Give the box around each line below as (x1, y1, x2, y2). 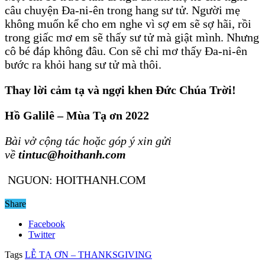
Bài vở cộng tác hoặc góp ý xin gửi (5, 134, 172, 148)
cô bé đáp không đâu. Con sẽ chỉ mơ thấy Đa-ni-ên (5, 44, 247, 58)
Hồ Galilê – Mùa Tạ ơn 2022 (5, 109, 149, 122)
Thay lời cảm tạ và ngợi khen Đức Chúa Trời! (5, 83, 236, 97)
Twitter (28, 230, 55, 240)
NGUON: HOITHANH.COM (5, 173, 146, 187)
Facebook (28, 219, 65, 230)
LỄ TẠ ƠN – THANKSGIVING (25, 250, 152, 260)
